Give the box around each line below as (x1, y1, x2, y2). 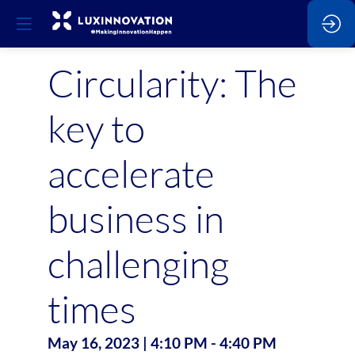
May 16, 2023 (48, 334, 139, 352)
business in (48, 196, 224, 241)
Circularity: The (48, 60, 297, 105)
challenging (48, 241, 229, 286)
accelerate (48, 151, 215, 196)
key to (48, 105, 145, 151)
